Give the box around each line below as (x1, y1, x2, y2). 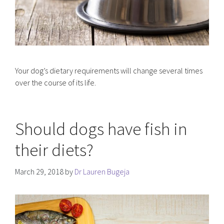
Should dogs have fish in (15, 118, 187, 140)
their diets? (15, 139, 93, 161)
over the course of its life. (15, 77, 96, 88)
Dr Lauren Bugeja (74, 166, 129, 177)
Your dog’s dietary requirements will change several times (15, 65, 202, 76)
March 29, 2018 (15, 166, 63, 177)
